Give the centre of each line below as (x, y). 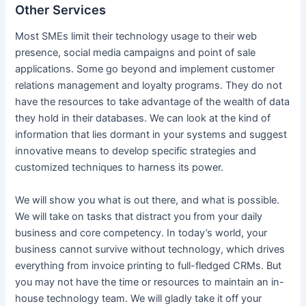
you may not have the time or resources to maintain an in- (150, 282)
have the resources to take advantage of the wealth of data (153, 102)
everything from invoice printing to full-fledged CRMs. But (149, 265)
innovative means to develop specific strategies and (136, 151)
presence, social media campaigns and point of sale (136, 53)
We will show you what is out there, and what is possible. (148, 200)
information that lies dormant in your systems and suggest (151, 135)
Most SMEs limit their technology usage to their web (136, 37)
